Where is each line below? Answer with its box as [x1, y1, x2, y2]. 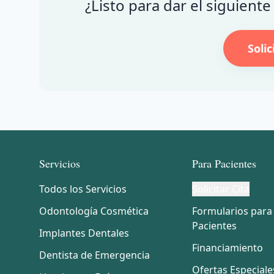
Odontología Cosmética [39, 204, 149, 218]
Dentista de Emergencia [39, 248, 150, 262]
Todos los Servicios [39, 182, 127, 196]
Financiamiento [191, 241, 263, 254]
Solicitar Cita [191, 182, 250, 196]
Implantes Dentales [39, 226, 129, 240]
